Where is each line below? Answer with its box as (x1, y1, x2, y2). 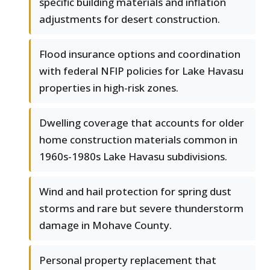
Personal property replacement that (39, 253, 216, 268)
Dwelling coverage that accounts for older (39, 116, 244, 130)
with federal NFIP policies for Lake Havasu (39, 64, 243, 78)
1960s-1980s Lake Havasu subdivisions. (39, 149, 227, 164)
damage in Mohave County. (39, 218, 172, 233)
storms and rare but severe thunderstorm (39, 201, 243, 216)
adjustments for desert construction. (39, 12, 220, 27)
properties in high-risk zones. (39, 81, 178, 95)
